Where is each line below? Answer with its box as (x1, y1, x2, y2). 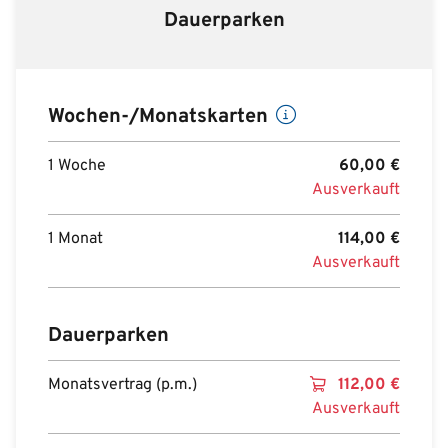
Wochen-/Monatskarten (48, 104, 268, 130)
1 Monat (48, 229, 103, 249)
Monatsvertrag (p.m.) (48, 375, 197, 395)
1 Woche (48, 156, 106, 176)
